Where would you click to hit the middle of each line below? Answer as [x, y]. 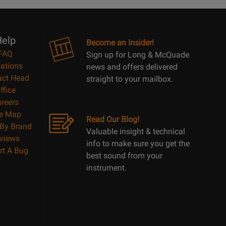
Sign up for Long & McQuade [138, 55]
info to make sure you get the [138, 144]
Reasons [47, 14]
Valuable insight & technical [136, 131]
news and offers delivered [132, 67]
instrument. [106, 168]
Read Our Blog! [113, 119]
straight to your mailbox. [130, 79]
